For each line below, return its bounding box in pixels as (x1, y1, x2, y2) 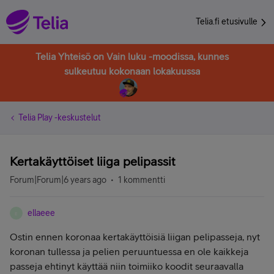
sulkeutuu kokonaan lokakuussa (64, 65, 200, 76)
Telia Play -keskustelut (18, 113, 101, 122)
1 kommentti (118, 175, 165, 185)
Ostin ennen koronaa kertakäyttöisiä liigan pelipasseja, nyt (10, 231, 260, 242)
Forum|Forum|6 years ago (10, 175, 106, 185)
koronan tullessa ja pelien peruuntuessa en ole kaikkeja (10, 246, 248, 257)
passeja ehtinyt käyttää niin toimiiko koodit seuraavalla (10, 261, 243, 272)
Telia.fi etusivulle (196, 17, 259, 26)
